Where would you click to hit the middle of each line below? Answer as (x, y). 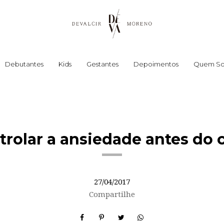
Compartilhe (112, 194)
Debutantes (24, 64)
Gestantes (102, 64)
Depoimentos (156, 64)
